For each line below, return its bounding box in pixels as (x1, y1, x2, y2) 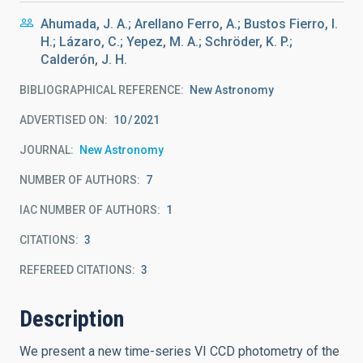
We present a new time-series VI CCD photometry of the (19, 344, 340, 359)
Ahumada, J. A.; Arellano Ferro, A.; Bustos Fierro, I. (41, 16, 338, 32)
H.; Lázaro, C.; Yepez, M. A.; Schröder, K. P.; (41, 34, 293, 49)
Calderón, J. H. (41, 52, 127, 67)
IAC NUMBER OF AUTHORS (19, 203, 157, 216)
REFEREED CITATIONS (19, 263, 132, 276)
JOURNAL (19, 143, 70, 156)
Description (19, 305, 124, 332)
